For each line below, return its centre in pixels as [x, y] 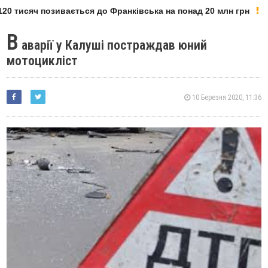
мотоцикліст [42, 61]
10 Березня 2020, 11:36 [226, 98]
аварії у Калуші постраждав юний [113, 45]
